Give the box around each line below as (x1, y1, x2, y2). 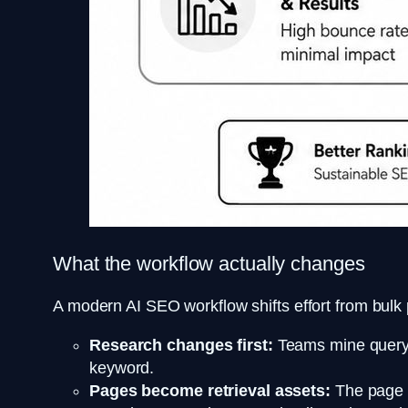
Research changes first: (89, 336, 273, 355)
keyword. (89, 359, 155, 378)
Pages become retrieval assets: (89, 382, 331, 401)
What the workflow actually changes (53, 252, 365, 276)
